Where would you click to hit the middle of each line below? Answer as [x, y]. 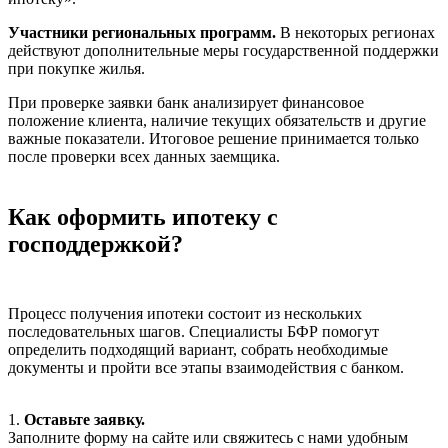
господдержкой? [95, 243]
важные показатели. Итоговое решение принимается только [213, 139]
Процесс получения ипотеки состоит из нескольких [185, 313]
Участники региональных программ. [142, 33]
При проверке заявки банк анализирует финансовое [186, 103]
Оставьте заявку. [84, 419]
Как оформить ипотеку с [143, 216]
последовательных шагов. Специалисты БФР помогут [193, 331]
